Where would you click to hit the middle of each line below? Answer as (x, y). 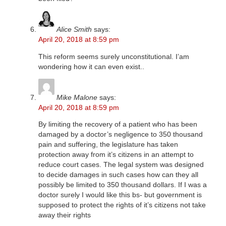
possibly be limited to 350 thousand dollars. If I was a (122, 185)
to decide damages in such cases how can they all (118, 175)
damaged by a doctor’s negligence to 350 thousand (120, 134)
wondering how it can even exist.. (91, 66)
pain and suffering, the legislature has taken (108, 145)
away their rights (64, 215)
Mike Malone (77, 97)
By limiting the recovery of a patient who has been (118, 124)
